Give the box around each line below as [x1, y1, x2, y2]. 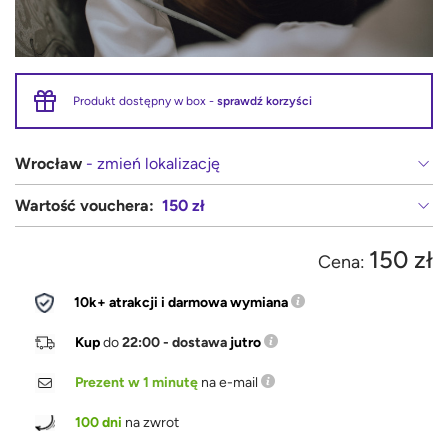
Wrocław [15, 154, 82, 174]
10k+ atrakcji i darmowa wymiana [73, 294, 288, 312]
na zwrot [121, 414, 179, 432]
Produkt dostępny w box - [73, 94, 217, 109]
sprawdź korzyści [217, 94, 312, 109]
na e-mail [198, 374, 261, 392]
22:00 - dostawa [122, 334, 230, 352]
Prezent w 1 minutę [75, 374, 198, 392]
